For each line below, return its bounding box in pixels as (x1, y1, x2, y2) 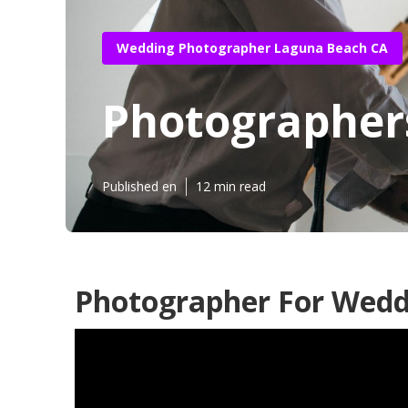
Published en (102, 178, 177, 195)
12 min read (196, 178, 266, 195)
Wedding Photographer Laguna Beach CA (117, 38, 388, 56)
